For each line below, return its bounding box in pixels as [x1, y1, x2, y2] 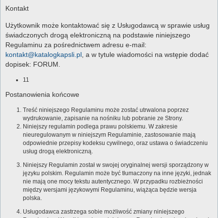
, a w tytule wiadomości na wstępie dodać [82, 50, 209, 58]
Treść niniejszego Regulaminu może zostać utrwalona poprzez [23, 107, 189, 114]
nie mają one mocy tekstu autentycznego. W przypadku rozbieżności [23, 178, 203, 185]
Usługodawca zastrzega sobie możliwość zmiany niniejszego [23, 208, 184, 215]
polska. [23, 195, 42, 202]
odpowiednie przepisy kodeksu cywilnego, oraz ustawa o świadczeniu [23, 140, 208, 147]
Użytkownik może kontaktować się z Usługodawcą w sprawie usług [5, 21, 210, 29]
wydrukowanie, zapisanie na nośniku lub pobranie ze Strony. [23, 115, 183, 122]
